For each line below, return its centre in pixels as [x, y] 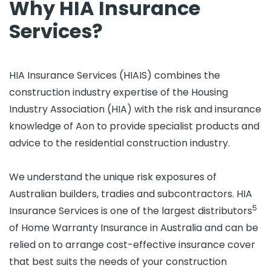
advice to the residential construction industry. [119, 143]
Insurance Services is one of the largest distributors [131, 211]
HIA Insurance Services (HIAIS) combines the [115, 75]
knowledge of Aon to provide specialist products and [134, 126]
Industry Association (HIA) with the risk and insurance [135, 109]
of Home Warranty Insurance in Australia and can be [134, 228]
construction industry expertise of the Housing [119, 92]
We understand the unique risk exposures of [113, 177]
